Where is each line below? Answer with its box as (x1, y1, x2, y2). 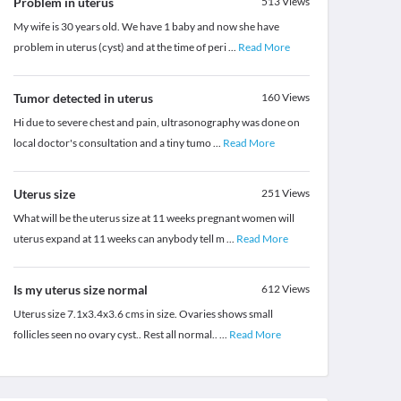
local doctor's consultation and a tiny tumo (13, 136, 213, 150)
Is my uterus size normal (13, 282, 148, 298)
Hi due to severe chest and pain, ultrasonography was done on (13, 115, 300, 130)
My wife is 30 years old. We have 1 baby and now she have (13, 20, 279, 34)
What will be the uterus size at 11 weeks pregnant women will (13, 211, 294, 226)
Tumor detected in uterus (13, 90, 153, 107)
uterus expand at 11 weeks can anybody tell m (13, 232, 226, 246)
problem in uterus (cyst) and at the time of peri (13, 40, 228, 55)
